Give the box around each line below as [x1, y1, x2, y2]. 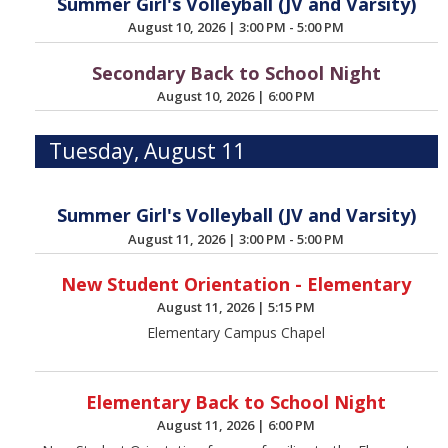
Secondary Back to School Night [91, 60, 381, 85]
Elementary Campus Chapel [147, 322, 326, 342]
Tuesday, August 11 [49, 137, 246, 166]
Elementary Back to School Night [86, 389, 387, 414]
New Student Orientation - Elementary [61, 272, 412, 297]
